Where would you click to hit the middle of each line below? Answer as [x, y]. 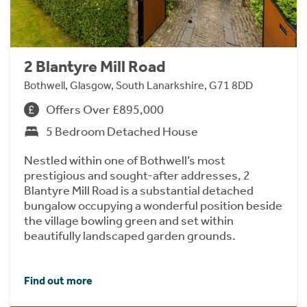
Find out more [58, 280]
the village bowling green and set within [129, 220]
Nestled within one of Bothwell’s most [125, 160]
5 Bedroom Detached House [122, 131]
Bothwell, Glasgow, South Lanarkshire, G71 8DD [138, 85]
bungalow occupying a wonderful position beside [153, 205]
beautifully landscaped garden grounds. [130, 235]
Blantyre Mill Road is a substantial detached [139, 190]
